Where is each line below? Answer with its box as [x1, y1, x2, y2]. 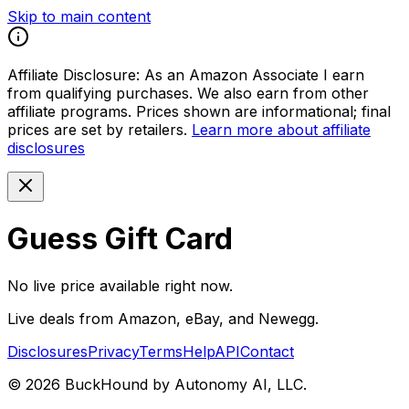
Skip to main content [7, 7, 151, 26]
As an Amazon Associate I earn [144, 66, 364, 84]
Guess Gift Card [7, 221, 233, 257]
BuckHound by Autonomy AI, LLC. [60, 374, 307, 393]
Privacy [88, 341, 139, 361]
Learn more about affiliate [192, 121, 371, 139]
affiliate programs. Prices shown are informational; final [7, 102, 391, 121]
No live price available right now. [7, 276, 233, 295]
